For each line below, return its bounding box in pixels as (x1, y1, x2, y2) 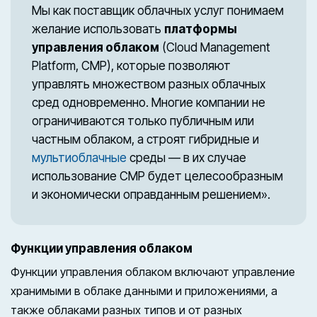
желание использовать (32, 21, 164, 36)
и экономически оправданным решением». (32, 187, 270, 202)
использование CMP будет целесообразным (32, 168, 283, 183)
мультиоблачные (32, 150, 127, 165)
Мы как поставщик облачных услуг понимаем (32, 3, 284, 18)
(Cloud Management (159, 40, 270, 54)
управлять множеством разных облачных (32, 76, 265, 91)
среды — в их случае (127, 150, 246, 165)
